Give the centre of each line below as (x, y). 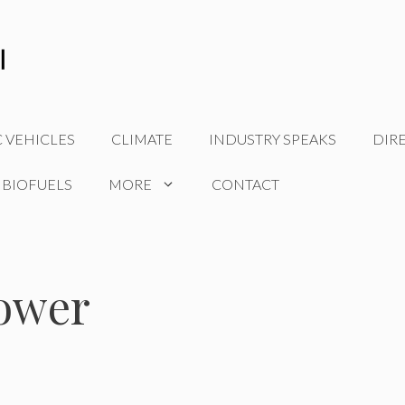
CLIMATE (142, 139)
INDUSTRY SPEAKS (273, 139)
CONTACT (245, 184)
